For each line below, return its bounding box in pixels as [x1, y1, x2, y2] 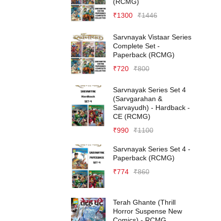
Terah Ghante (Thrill [112, 198, 176, 206]
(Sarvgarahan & [112, 95, 162, 103]
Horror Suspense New [112, 207, 182, 215]
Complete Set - [112, 41, 160, 50]
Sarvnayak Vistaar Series [112, 33, 191, 41]
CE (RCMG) [112, 112, 150, 120]
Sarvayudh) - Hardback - [112, 104, 190, 111]
